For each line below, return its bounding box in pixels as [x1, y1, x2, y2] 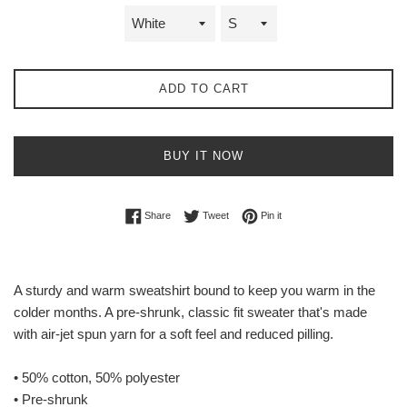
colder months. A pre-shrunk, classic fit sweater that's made [14, 303, 367, 320]
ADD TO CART [158, 81, 249, 95]
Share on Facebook [170, 208, 257, 220]
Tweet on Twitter [228, 208, 300, 220]
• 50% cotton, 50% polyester [14, 369, 180, 385]
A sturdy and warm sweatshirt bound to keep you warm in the [14, 282, 375, 298]
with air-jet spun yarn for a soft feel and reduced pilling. [14, 325, 333, 342]
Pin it [261, 209, 282, 221]
